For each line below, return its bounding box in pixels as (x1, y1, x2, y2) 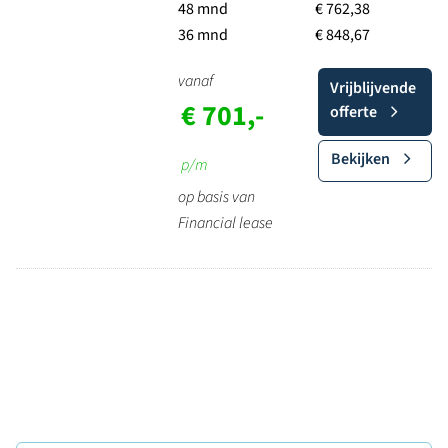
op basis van (177, 186, 255, 208)
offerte (329, 101, 377, 123)
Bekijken (330, 148, 390, 170)
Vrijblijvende (329, 77, 416, 99)
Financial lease (177, 212, 273, 234)
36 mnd (177, 24, 228, 46)
